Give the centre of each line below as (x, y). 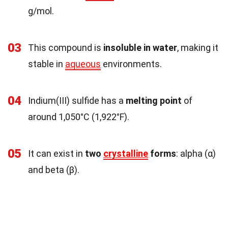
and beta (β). (54, 169)
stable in (47, 64)
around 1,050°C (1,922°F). (79, 117)
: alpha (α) (196, 153)
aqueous (83, 64)
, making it (198, 47)
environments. (131, 64)
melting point (154, 100)
